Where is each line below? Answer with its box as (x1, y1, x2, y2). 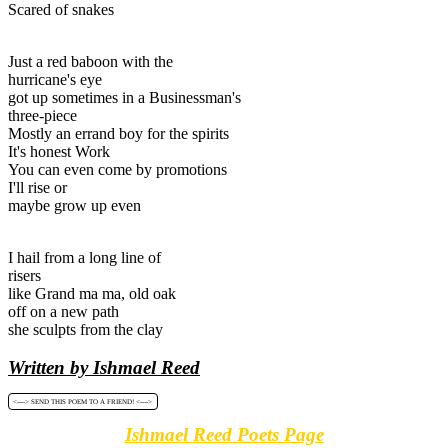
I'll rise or (8, 178, 67, 196)
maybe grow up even (8, 196, 141, 214)
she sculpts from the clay (8, 320, 163, 338)
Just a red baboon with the (8, 52, 173, 70)
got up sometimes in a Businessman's (8, 88, 241, 106)
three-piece (8, 106, 77, 124)
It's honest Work (8, 142, 110, 160)
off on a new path (8, 302, 119, 320)
